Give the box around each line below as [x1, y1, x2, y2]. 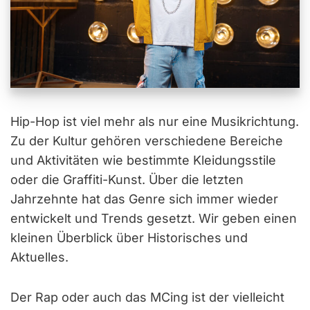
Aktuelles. [10, 250, 69, 265]
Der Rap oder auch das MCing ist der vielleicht [10, 290, 284, 305]
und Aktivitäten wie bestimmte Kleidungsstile [10, 153, 276, 168]
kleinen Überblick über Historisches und [10, 230, 248, 246]
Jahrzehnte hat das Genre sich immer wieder [10, 192, 278, 207]
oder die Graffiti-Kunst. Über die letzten [10, 172, 244, 188]
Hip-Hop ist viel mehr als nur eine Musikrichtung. [10, 114, 299, 129]
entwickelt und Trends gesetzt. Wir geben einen [10, 211, 297, 226]
